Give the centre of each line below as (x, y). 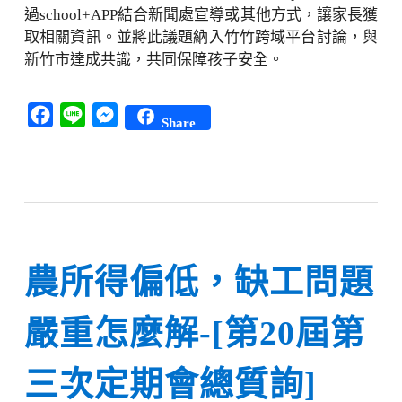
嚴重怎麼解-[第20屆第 (194, 332)
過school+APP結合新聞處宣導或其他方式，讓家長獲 (201, 14)
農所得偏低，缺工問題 (199, 281)
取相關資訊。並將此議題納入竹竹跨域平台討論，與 (201, 37)
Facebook (80, 112)
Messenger (148, 112)
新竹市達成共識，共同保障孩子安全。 (153, 59)
